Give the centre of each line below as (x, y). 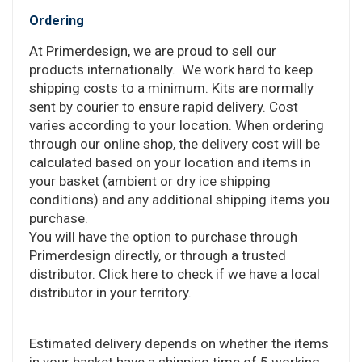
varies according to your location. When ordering (177, 125)
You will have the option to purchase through (163, 236)
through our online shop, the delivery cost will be (175, 143)
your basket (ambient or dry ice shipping (150, 181)
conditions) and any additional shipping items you (179, 199)
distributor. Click (80, 274)
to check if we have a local (239, 274)
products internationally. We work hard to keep (171, 69)
